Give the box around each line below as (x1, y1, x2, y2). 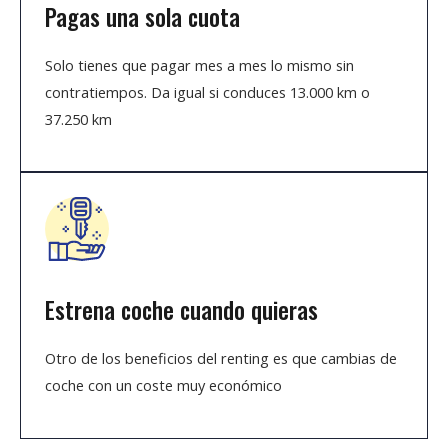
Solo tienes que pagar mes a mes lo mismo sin (45, 54, 354, 75)
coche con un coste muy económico (45, 375, 282, 396)
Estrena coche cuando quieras (45, 292, 318, 328)
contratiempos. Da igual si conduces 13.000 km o (45, 81, 370, 102)
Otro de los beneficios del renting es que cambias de (45, 348, 397, 369)
